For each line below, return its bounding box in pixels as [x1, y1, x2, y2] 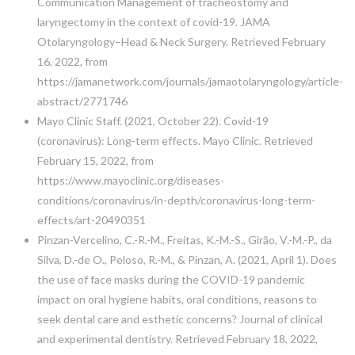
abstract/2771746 [36, 94, 128, 108]
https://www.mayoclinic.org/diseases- [36, 173, 224, 187]
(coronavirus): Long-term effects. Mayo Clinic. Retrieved [36, 133, 313, 147]
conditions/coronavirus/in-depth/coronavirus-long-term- [36, 193, 315, 207]
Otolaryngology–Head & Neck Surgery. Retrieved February [36, 34, 326, 48]
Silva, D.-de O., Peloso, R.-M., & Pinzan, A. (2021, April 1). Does [36, 252, 337, 266]
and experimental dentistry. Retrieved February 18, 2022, [36, 331, 318, 345]
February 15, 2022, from [36, 153, 154, 167]
